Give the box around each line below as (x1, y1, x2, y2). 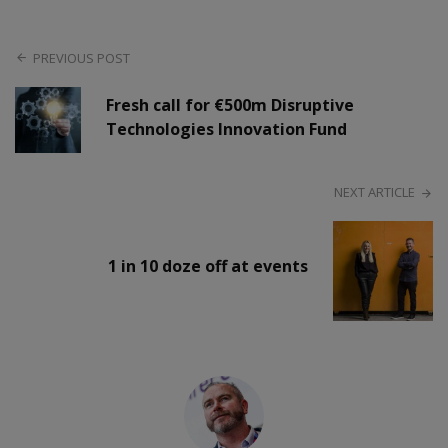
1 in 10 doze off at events (108, 255, 308, 278)
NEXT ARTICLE (333, 183, 415, 202)
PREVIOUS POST (33, 48, 131, 67)
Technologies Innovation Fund (106, 118, 348, 141)
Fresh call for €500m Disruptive (106, 94, 355, 117)
